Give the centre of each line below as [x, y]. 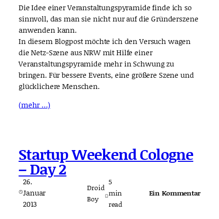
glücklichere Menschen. [59, 86]
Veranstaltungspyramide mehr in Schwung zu [96, 63]
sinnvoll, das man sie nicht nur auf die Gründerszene [109, 18]
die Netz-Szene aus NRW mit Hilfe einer [86, 52]
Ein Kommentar [175, 193]
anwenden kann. [48, 30]
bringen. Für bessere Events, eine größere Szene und [106, 75]
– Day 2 [43, 169]
